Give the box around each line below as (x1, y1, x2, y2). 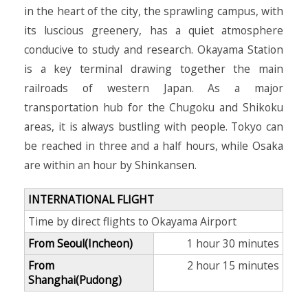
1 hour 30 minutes (187, 236, 279, 251)
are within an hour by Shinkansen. (24, 157, 197, 173)
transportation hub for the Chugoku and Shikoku (24, 100, 283, 115)
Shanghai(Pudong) (28, 272, 122, 287)
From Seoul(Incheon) (28, 236, 133, 251)
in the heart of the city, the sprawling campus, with (24, 3, 283, 19)
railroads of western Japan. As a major (24, 80, 283, 96)
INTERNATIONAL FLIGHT (28, 192, 154, 207)
